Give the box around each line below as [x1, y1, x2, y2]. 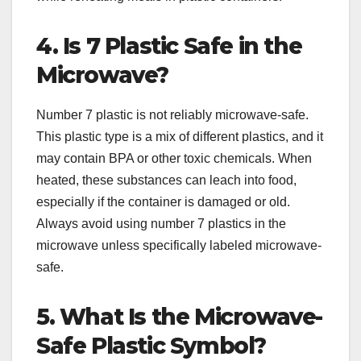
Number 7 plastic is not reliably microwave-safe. [36, 107, 309, 122]
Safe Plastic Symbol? [36, 331, 267, 359]
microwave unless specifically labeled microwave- [36, 238, 322, 252]
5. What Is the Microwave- [36, 302, 323, 330]
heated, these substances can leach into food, [36, 172, 297, 187]
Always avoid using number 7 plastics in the [36, 216, 286, 230]
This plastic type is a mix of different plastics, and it [36, 129, 323, 143]
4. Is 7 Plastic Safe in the [36, 32, 302, 60]
